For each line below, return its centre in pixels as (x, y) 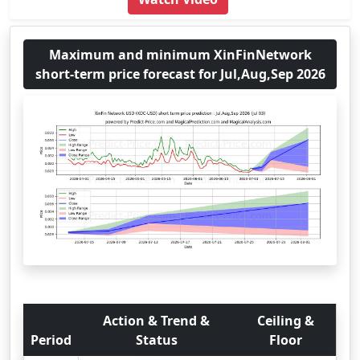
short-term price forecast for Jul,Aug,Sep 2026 (180, 74)
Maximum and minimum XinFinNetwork (180, 55)
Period (51, 340)
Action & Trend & (156, 321)
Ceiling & (285, 321)
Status (156, 340)
